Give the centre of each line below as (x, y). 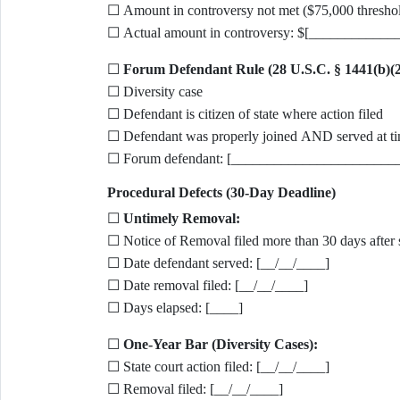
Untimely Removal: (181, 218)
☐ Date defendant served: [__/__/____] (218, 263)
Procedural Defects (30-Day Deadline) (221, 192)
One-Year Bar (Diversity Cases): (220, 344)
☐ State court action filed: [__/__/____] (218, 367)
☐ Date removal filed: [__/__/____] (207, 285)
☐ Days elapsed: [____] (175, 308)
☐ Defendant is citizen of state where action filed (245, 114)
